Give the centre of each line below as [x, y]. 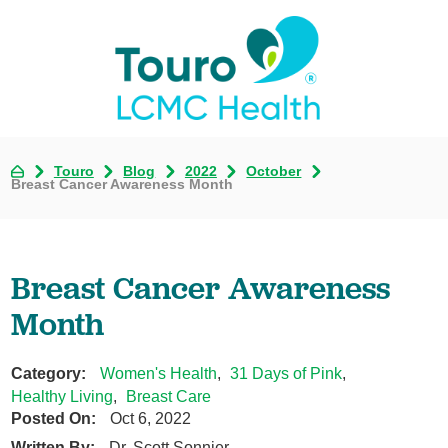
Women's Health [158, 373]
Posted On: [54, 417]
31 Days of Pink [286, 373]
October [274, 171]
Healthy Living [62, 395]
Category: [49, 372]
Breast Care [169, 395]
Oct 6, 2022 [150, 417]
